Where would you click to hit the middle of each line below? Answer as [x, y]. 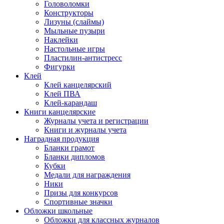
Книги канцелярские [60, 112]
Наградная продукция [61, 139]
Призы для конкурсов [81, 193]
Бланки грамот [69, 148]
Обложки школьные [58, 211]
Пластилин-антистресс [83, 58]
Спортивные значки [78, 202]
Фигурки [59, 67]
